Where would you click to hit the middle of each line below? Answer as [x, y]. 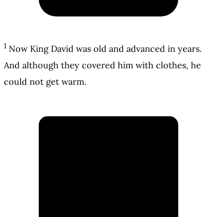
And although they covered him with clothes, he [102, 65]
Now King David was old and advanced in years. [105, 49]
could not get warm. [45, 82]
